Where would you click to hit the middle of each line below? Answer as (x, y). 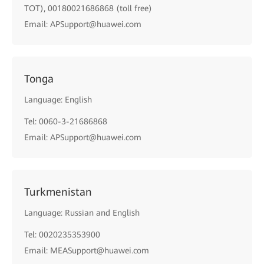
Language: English (58, 100)
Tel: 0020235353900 (62, 235)
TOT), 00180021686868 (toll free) (88, 8)
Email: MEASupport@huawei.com (87, 250)
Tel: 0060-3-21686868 (66, 121)
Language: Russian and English (82, 213)
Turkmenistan (58, 192)
